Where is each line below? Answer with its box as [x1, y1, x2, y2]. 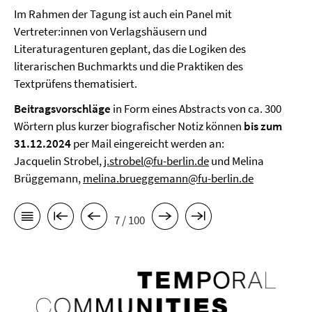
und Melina [209, 153, 264, 169]
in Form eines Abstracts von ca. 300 [111, 101, 281, 116]
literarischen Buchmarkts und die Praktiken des [14, 58, 243, 74]
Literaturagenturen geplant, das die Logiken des [14, 41, 246, 56]
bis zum [244, 118, 282, 134]
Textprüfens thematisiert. [14, 76, 137, 91]
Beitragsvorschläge [14, 101, 111, 116]
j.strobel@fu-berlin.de [104, 153, 209, 169]
